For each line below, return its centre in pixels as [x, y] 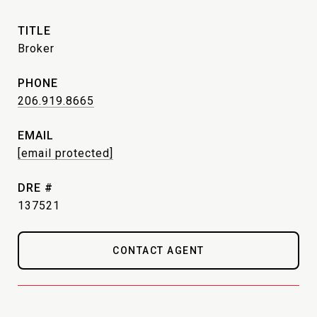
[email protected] [65, 153]
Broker [36, 48]
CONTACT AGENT [158, 250]
